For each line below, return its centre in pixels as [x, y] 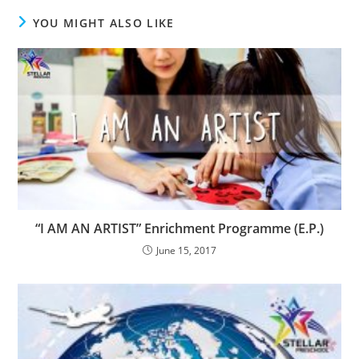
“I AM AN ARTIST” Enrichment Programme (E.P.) [179, 228]
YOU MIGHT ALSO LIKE [103, 23]
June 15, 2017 [186, 250]
